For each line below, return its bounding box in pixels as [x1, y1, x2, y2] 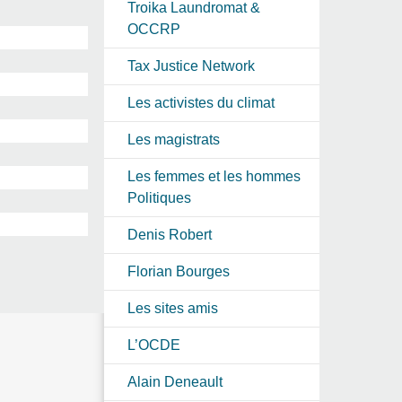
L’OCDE [127, 336, 180, 353]
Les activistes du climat [127, 94, 275, 110]
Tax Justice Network [127, 57, 255, 74]
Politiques [127, 189, 191, 205]
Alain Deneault [127, 373, 223, 389]
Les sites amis [127, 300, 218, 316]
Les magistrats [127, 131, 220, 147]
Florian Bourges [127, 263, 230, 279]
